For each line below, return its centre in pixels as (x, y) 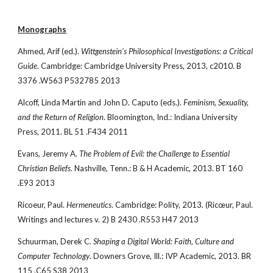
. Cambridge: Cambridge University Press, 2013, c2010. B (140, 66)
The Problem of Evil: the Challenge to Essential (155, 154)
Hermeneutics (89, 205)
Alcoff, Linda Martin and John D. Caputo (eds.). (101, 102)
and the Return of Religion (61, 117)
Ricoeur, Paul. (42, 205)
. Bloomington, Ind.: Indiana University (171, 117)
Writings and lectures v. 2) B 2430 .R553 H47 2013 (108, 219)
